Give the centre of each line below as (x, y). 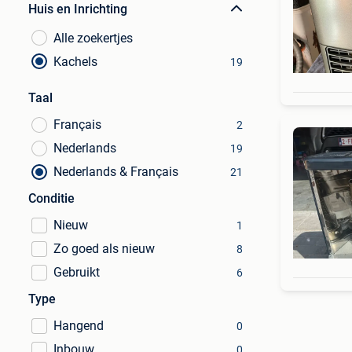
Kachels (75, 62)
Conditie (51, 198)
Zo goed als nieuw (104, 249)
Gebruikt (77, 272)
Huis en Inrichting (78, 9)
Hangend (79, 326)
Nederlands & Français (116, 172)
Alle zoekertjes (93, 38)
